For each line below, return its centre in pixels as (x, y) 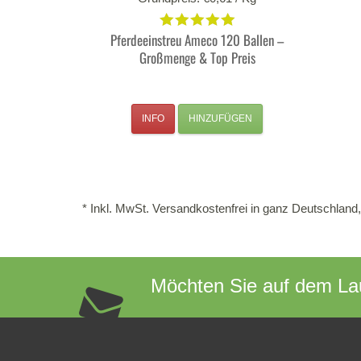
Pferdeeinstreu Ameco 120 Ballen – (197, 39)
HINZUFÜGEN (220, 118)
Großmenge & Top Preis (197, 57)
